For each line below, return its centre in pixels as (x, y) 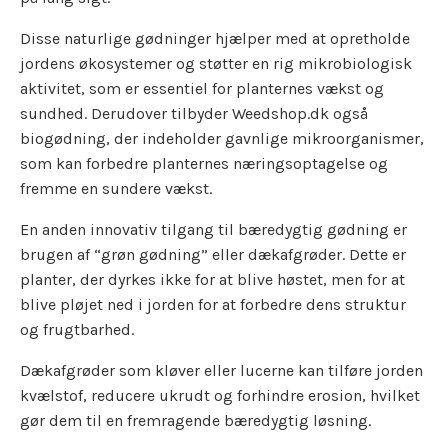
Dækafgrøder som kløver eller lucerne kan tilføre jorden (221, 370)
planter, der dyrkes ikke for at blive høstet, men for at (212, 279)
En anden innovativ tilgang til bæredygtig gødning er (213, 229)
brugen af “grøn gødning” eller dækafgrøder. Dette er (213, 254)
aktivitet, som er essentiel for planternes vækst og (202, 88)
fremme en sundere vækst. (116, 188)
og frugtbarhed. (77, 329)
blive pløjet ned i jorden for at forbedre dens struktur (213, 304)
